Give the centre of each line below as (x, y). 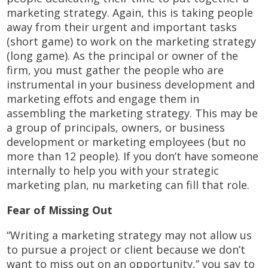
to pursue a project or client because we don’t (126, 249)
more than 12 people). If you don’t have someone (133, 156)
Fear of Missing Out (60, 210)
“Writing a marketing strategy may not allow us (130, 235)
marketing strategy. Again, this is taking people (130, 12)
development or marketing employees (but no (127, 141)
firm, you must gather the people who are (115, 70)
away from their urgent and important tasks (122, 27)
